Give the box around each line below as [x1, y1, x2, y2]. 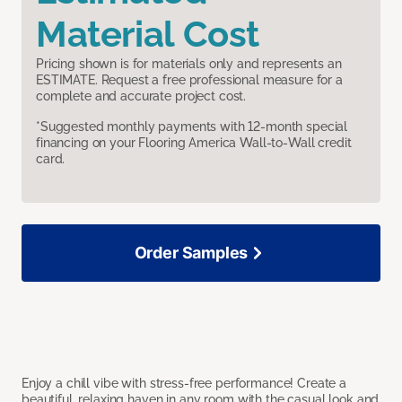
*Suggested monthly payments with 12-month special [36, 119, 348, 135]
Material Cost [36, 13, 259, 56]
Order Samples [134, 243, 249, 263]
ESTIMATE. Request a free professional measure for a [36, 73, 343, 88]
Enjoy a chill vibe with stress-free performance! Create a [22, 376, 347, 391]
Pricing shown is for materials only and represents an [36, 57, 342, 72]
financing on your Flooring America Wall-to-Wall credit [36, 135, 352, 151]
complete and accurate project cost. [36, 89, 247, 104]
